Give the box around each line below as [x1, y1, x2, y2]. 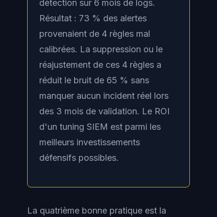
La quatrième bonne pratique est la [27, 205, 166, 216]
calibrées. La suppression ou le [39, 44, 163, 55]
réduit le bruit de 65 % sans [39, 75, 149, 86]
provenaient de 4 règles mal [39, 29, 150, 39]
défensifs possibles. [39, 153, 119, 163]
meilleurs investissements [39, 137, 140, 148]
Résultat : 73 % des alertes [39, 13, 147, 24]
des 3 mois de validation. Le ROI [39, 106, 170, 117]
